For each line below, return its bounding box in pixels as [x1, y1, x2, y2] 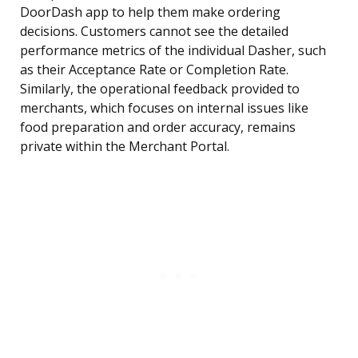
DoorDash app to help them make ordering [20, 3, 280, 22]
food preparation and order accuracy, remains [20, 118, 296, 137]
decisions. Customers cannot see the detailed [20, 22, 288, 41]
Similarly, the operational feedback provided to [20, 80, 300, 98]
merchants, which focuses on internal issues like [20, 99, 308, 117]
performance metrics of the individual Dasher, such [20, 42, 326, 60]
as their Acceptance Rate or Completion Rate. [20, 61, 288, 79]
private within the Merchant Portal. [20, 137, 229, 156]
